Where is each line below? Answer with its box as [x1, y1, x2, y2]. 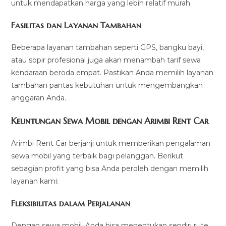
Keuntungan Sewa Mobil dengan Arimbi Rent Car [11, 115, 209, 127]
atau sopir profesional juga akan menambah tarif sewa [11, 55, 201, 65]
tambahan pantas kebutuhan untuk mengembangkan [11, 80, 203, 90]
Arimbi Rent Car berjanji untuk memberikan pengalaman [11, 138, 211, 148]
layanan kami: [11, 176, 59, 186]
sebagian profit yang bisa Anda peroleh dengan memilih [11, 163, 209, 173]
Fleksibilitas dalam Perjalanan [11, 197, 131, 209]
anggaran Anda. [11, 93, 67, 102]
